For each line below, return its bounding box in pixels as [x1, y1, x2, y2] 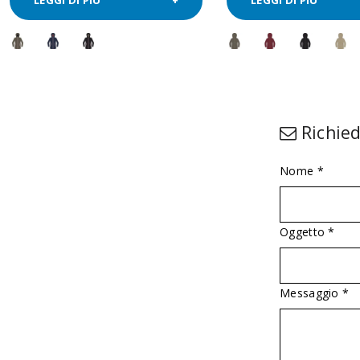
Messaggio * [280, 284, 350, 301]
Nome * [280, 162, 324, 178]
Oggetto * [280, 223, 335, 239]
